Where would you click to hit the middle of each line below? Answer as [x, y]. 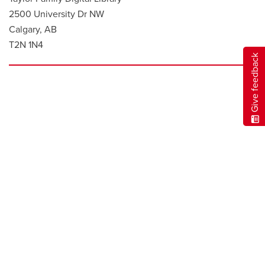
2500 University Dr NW [56, 14]
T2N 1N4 [26, 45]
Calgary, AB [33, 30]
